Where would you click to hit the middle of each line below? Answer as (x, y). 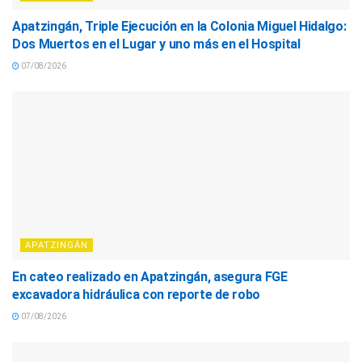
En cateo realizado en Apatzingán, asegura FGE (150, 276)
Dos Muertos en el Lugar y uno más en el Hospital (156, 44)
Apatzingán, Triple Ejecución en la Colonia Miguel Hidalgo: (179, 26)
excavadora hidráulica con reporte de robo (136, 294)
